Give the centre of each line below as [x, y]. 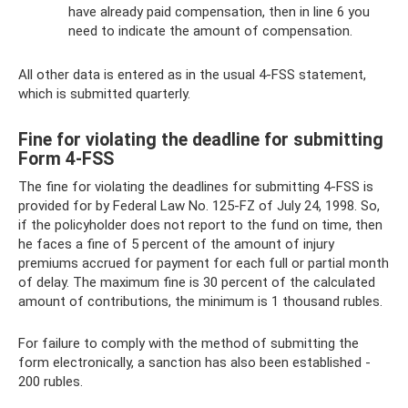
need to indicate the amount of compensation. [210, 31]
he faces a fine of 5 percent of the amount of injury [176, 244]
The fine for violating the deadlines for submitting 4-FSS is [196, 187]
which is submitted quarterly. [104, 94]
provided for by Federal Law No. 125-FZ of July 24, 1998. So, [199, 206]
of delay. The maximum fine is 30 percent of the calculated [197, 282]
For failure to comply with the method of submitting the [189, 343]
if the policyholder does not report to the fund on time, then [200, 225]
